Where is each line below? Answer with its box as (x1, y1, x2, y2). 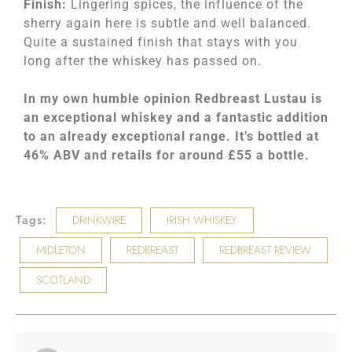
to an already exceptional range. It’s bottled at (24, 129, 319, 144)
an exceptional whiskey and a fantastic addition (24, 110, 328, 125)
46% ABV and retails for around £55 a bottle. (24, 148, 310, 163)
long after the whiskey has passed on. (24, 53, 262, 68)
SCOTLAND (36, 272, 90, 288)
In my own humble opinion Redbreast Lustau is (24, 91, 322, 106)
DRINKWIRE (72, 212, 126, 228)
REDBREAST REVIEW (219, 242, 311, 258)
